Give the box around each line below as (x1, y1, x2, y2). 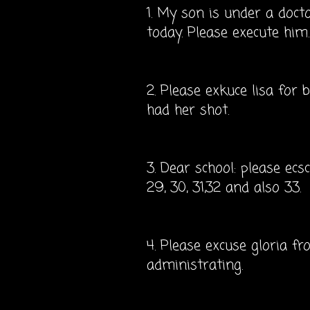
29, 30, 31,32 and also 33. (147, 177, 301, 199)
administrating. (147, 255, 243, 276)
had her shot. (147, 100, 229, 121)
